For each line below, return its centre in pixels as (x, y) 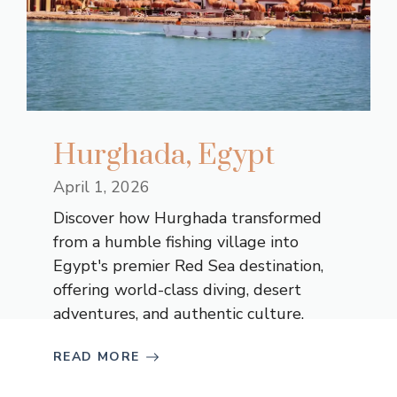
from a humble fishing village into (176, 242)
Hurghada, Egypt (164, 156)
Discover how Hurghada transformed (187, 218)
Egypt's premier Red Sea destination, (188, 266)
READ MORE (97, 357)
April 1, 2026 (101, 187)
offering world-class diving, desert (177, 290)
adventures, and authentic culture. (179, 314)
